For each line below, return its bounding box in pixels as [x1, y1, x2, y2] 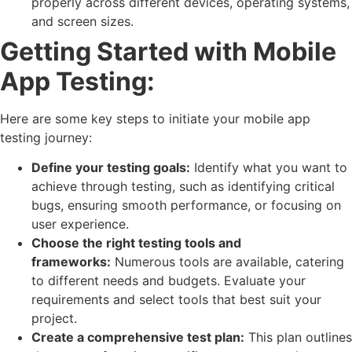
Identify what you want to [190, 159, 347, 176]
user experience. [31, 216, 129, 233]
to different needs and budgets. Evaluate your [31, 273, 306, 289]
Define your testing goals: [31, 159, 190, 176]
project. [31, 310, 77, 327]
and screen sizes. [31, 13, 134, 29]
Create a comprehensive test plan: [31, 329, 244, 346]
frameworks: [31, 254, 111, 270]
